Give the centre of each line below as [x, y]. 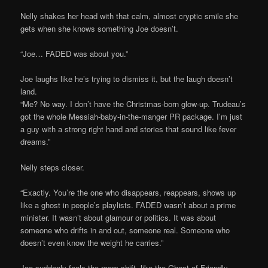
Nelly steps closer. [53, 167]
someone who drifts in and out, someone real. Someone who [125, 230]
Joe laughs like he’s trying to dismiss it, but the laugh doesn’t [127, 79]
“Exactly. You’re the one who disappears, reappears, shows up [128, 192]
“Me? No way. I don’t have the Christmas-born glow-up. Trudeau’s [133, 104]
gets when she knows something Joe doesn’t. [100, 29]
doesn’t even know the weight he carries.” [92, 242]
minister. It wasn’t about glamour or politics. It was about [118, 217]
